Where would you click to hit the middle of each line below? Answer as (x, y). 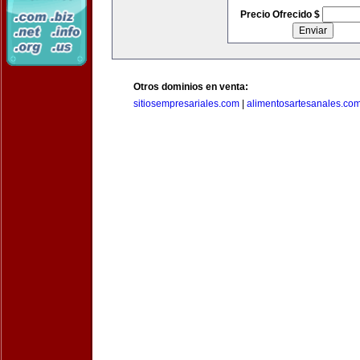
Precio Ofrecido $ (281, 14)
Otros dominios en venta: (191, 87)
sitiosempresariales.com (186, 104)
